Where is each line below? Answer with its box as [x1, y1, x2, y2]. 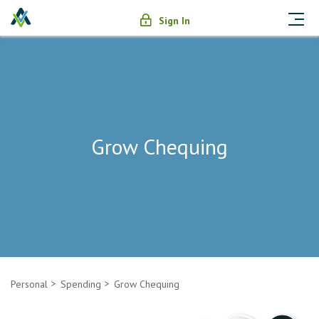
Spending [61, 278, 101, 291]
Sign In [158, 14, 190, 27]
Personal [11, 278, 48, 291]
